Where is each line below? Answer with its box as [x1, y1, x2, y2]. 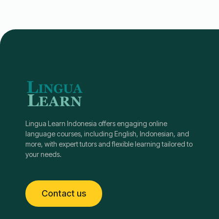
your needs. [25, 150, 62, 158]
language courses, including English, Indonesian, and [25, 129, 189, 138]
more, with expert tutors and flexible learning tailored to [25, 139, 193, 148]
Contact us [41, 188, 86, 199]
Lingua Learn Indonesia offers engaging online [25, 119, 167, 128]
